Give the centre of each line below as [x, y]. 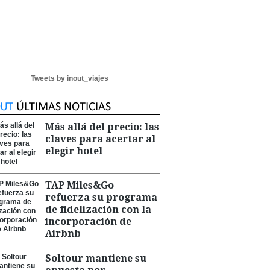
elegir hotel [74, 151]
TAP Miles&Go [80, 185]
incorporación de [88, 221]
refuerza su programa [101, 197]
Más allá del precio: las [102, 127]
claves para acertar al [100, 139]
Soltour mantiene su [96, 258]
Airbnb [63, 234]
